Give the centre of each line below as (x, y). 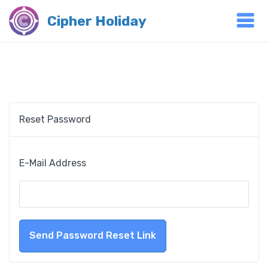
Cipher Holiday (97, 21)
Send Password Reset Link (93, 236)
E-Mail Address (53, 163)
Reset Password (55, 119)
